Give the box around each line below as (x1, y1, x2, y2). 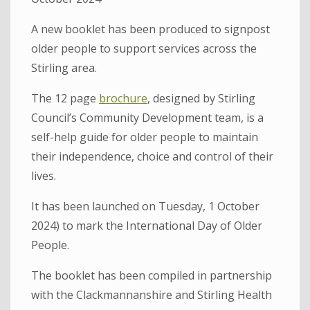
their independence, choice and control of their (31, 148, 273, 164)
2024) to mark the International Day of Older (31, 217, 262, 233)
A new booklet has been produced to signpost (31, 21, 270, 37)
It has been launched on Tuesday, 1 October (31, 198, 259, 214)
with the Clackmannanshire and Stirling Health (31, 286, 272, 302)
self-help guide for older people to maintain (31, 129, 258, 145)
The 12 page (31, 90, 99, 106)
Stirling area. (31, 60, 97, 75)
